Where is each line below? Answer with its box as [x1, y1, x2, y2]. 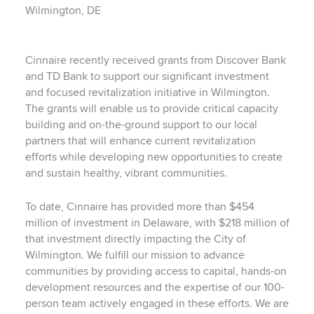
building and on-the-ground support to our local [25, 118, 257, 132]
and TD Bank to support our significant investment [25, 70, 269, 84]
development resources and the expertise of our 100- [25, 280, 285, 294]
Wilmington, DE [25, 4, 101, 18]
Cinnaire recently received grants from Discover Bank [25, 54, 286, 68]
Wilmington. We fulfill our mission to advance [25, 248, 245, 262]
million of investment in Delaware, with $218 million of [25, 216, 289, 230]
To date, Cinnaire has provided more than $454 [25, 200, 254, 214]
